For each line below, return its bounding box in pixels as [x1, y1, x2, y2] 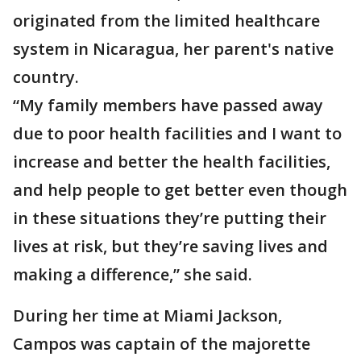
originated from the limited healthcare [13, 10, 320, 32]
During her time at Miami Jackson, [13, 305, 282, 327]
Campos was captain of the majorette [13, 333, 310, 355]
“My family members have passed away [13, 94, 323, 117]
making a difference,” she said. [13, 263, 252, 286]
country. [13, 66, 79, 89]
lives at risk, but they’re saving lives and [13, 235, 328, 258]
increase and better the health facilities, [13, 151, 330, 173]
